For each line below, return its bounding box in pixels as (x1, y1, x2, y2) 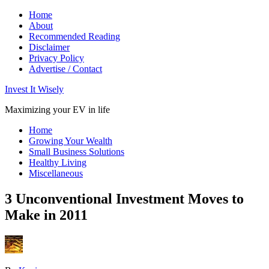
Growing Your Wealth (29, 136, 112, 146)
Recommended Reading (29, 31, 120, 41)
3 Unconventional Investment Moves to (5, 190, 244, 207)
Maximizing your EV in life (5, 104, 110, 115)
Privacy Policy (29, 53, 84, 63)
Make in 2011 (5, 207, 88, 223)
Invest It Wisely (5, 84, 64, 94)
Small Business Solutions (29, 147, 124, 157)
